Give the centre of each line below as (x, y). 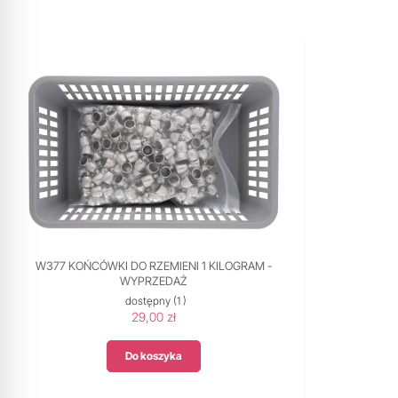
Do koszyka (154, 356)
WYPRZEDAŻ (154, 281)
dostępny (148, 301)
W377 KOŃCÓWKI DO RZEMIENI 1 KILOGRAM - (154, 266)
